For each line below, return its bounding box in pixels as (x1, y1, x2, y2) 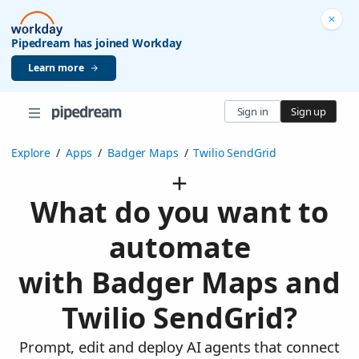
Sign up (291, 103, 326, 119)
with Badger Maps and (18, 263, 341, 303)
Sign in (236, 103, 268, 119)
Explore (11, 145, 50, 161)
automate (108, 228, 251, 268)
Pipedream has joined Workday (11, 34, 182, 50)
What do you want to (30, 192, 329, 232)
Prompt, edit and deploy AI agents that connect (19, 337, 340, 357)
